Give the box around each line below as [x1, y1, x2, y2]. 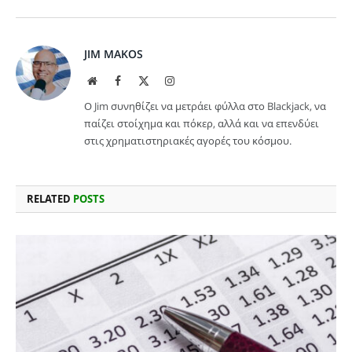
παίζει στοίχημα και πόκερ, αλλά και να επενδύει [84, 116, 319, 131]
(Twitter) [148, 90, 189, 102]
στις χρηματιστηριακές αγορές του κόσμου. [84, 134, 291, 148]
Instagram [174, 75, 218, 86]
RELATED [27, 192, 73, 207]
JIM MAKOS [84, 46, 143, 62]
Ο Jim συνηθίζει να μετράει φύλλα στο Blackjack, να [84, 99, 326, 114]
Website [96, 75, 131, 86]
